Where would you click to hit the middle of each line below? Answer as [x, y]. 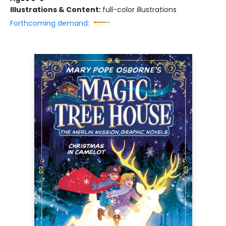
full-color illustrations [139, 10]
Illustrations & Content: [56, 10]
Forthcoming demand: [50, 23]
